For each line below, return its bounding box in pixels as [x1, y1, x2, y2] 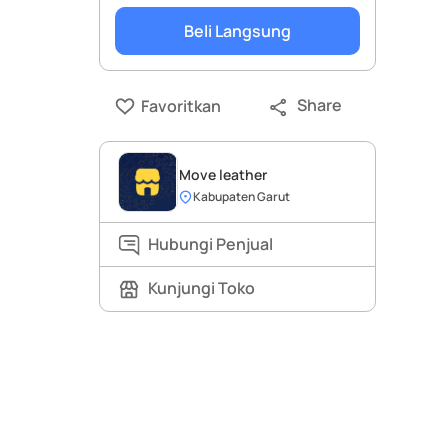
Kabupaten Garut [192, 188, 290, 206]
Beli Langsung [183, 20, 291, 42]
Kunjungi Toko [147, 277, 255, 300]
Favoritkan [140, 94, 221, 117]
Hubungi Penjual [147, 232, 273, 255]
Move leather [178, 165, 267, 185]
